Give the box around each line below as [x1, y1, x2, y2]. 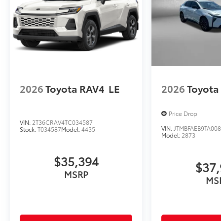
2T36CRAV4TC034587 [32, 117, 93, 126]
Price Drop [169, 109, 198, 117]
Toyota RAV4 [45, 81, 105, 96]
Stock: [20, 124, 37, 133]
